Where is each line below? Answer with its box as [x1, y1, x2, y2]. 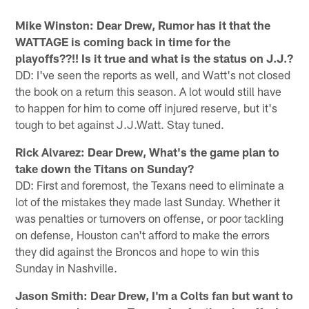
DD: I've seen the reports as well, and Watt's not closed [15, 67, 291, 81]
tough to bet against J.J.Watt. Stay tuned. [15, 117, 225, 131]
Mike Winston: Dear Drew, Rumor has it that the [15, 17, 271, 32]
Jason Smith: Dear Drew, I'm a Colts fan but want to [15, 288, 294, 302]
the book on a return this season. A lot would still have [15, 83, 282, 98]
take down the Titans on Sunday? [15, 161, 195, 175]
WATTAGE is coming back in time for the [15, 34, 231, 48]
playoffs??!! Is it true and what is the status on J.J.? [15, 50, 294, 65]
